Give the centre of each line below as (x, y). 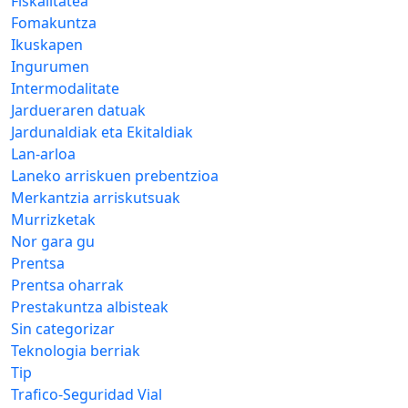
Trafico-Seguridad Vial (87, 394)
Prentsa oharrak (67, 285)
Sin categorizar (63, 328)
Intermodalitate (65, 88)
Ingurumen (50, 66)
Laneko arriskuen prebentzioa (115, 175)
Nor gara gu (53, 241)
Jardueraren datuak (78, 110)
